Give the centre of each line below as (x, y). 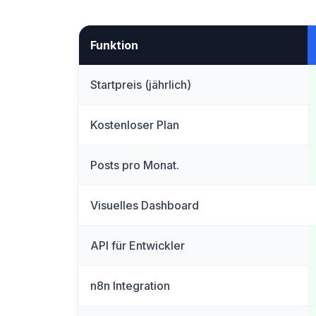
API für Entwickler (138, 245)
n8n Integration (130, 286)
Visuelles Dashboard (145, 205)
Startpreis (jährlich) (141, 85)
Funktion (114, 45)
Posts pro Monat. (135, 165)
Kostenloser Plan (135, 125)
